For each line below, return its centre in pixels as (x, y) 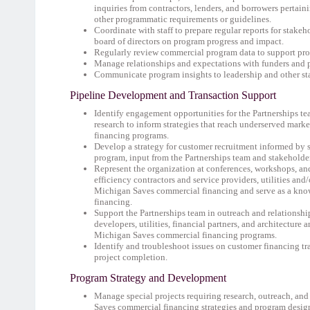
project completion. (131, 257)
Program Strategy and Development (148, 278)
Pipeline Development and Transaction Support (173, 95)
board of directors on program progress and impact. (189, 41)
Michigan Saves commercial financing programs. (185, 235)
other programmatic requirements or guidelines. (183, 19)
